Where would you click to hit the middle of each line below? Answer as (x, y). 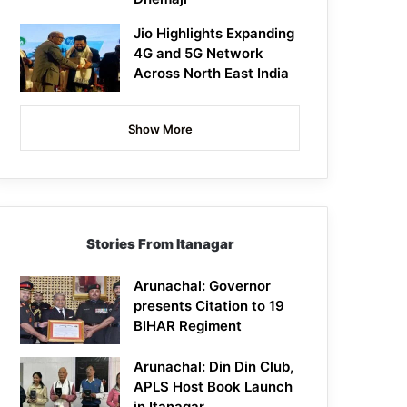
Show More (160, 129)
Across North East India (212, 74)
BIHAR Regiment (188, 326)
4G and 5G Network (199, 54)
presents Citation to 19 (209, 306)
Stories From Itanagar (160, 244)
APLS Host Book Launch (213, 387)
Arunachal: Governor (203, 286)
